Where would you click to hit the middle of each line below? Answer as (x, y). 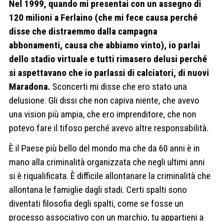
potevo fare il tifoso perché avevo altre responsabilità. (109, 128)
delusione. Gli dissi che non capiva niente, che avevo (104, 100)
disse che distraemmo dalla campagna (83, 31)
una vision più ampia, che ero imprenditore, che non (103, 114)
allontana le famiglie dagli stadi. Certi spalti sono (98, 190)
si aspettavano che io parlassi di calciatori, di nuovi (109, 73)
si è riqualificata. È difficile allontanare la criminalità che (110, 176)
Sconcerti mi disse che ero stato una (119, 86)
